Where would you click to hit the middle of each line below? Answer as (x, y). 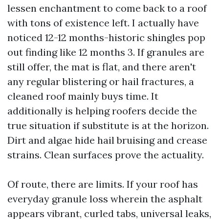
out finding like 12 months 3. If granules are (106, 52)
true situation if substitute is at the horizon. (108, 125)
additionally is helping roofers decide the (102, 111)
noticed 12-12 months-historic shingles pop (106, 37)
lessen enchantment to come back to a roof (107, 8)
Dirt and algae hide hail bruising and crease (107, 140)
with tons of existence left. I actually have (103, 23)
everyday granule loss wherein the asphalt (105, 199)
